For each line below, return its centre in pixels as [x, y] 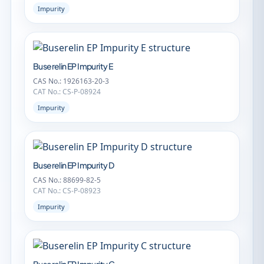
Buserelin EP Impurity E [73, 66]
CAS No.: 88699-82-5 [67, 180]
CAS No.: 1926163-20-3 [71, 81]
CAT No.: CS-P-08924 [67, 92]
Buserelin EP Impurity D [74, 165]
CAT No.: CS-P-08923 [67, 191]
